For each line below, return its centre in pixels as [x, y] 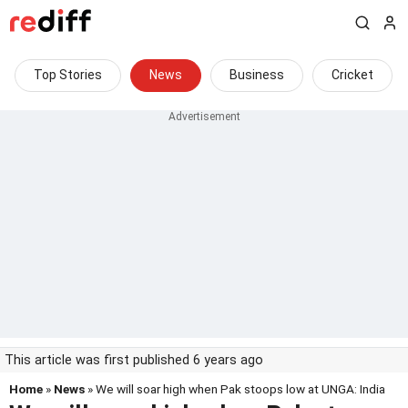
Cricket [352, 75]
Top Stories [68, 75]
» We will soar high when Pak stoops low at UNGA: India [235, 389]
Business [257, 75]
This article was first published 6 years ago [134, 360]
